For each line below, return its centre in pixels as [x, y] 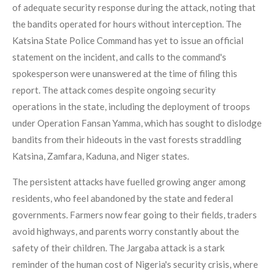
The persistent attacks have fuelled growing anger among [129, 181]
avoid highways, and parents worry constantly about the [126, 231]
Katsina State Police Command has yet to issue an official [128, 40]
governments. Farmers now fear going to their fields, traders [135, 214]
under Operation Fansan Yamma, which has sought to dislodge [137, 123]
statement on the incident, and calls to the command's [119, 57]
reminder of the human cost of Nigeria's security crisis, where [135, 264]
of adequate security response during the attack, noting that [134, 7]
